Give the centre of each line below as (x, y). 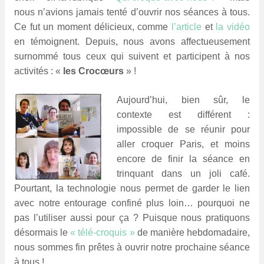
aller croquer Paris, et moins (183, 144)
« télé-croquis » (103, 232)
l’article (187, 27)
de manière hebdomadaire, (192, 232)
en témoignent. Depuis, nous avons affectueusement (132, 41)
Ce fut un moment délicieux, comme (93, 27)
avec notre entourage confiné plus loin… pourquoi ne (132, 203)
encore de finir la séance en (183, 159)
